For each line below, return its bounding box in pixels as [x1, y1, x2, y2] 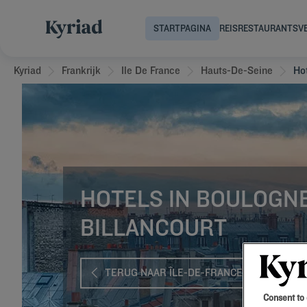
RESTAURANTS [238, 23, 298, 34]
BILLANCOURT [80, 212, 227, 242]
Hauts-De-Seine [201, 64, 273, 77]
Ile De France [121, 64, 180, 77]
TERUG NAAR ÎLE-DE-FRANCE [105, 266, 243, 280]
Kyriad [14, 64, 41, 77]
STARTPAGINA [153, 23, 211, 34]
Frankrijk [62, 64, 101, 77]
